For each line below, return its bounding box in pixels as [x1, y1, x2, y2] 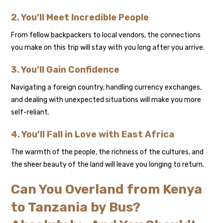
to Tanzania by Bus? [11, 200, 141, 216]
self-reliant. [11, 108, 50, 117]
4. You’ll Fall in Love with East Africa [11, 129, 175, 140]
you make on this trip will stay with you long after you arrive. [11, 43, 205, 52]
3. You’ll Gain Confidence [11, 64, 120, 76]
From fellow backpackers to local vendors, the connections [11, 31, 201, 40]
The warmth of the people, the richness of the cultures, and [11, 148, 204, 157]
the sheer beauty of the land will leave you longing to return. [11, 160, 205, 169]
